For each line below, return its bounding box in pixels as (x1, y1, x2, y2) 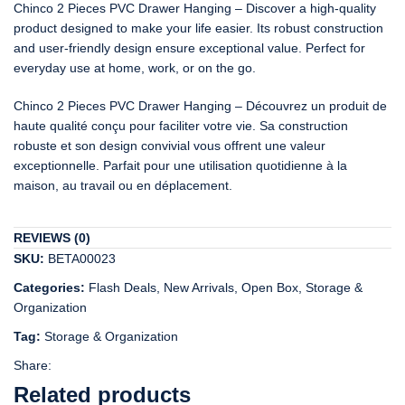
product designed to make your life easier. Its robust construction (14, 20, 383, 35)
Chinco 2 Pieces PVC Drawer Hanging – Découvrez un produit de (14, 98, 387, 113)
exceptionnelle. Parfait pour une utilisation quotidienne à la (14, 157, 347, 173)
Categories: (14, 279, 85, 295)
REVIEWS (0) (14, 230, 90, 245)
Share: (14, 357, 52, 372)
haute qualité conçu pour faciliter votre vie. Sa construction (14, 118, 348, 133)
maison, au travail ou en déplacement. (14, 177, 232, 193)
